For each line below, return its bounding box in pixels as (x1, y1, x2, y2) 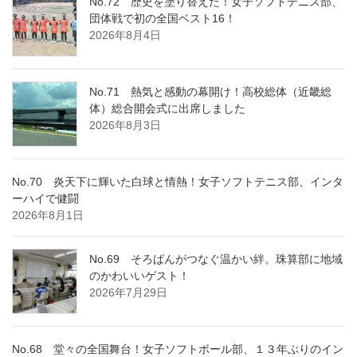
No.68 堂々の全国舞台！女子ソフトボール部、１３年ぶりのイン (12, 342, 343, 355)
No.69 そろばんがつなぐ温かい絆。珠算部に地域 (89, 252, 343, 265)
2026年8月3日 (89, 118, 161, 131)
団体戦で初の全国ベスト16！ (89, 11, 236, 25)
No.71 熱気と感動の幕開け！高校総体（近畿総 (89, 84, 331, 98)
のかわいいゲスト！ (89, 269, 190, 282)
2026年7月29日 (89, 285, 167, 299)
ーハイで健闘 (12, 191, 79, 205)
